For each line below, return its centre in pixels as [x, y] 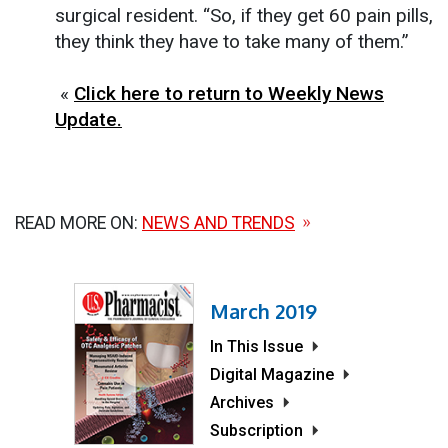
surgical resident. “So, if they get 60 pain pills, [244, 15]
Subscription [256, 430]
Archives [242, 402]
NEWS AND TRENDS [218, 222]
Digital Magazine [272, 374]
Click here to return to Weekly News [229, 93]
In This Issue [256, 346]
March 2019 [263, 310]
